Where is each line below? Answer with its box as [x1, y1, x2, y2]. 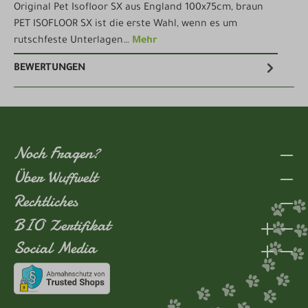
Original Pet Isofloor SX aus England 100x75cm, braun [14, 3, 263, 14]
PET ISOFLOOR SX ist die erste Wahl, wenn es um [14, 19, 237, 31]
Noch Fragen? [14, 142, 100, 165]
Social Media [14, 236, 96, 260]
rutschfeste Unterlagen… [14, 36, 132, 47]
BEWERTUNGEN [14, 63, 85, 75]
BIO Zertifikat [14, 214, 110, 237]
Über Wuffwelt [14, 166, 97, 189]
